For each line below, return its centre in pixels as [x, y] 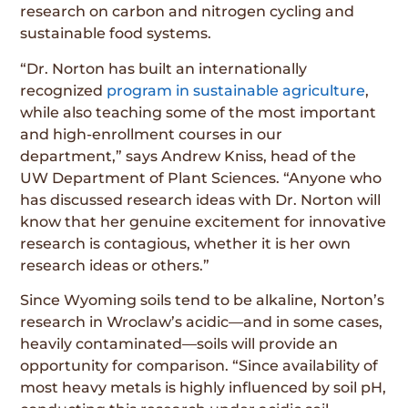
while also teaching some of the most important [199, 112]
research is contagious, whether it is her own [186, 243]
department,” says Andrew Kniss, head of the [189, 156]
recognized [64, 90]
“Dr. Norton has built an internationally [164, 68]
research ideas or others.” [115, 265]
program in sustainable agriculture [236, 90]
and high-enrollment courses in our [152, 134]
